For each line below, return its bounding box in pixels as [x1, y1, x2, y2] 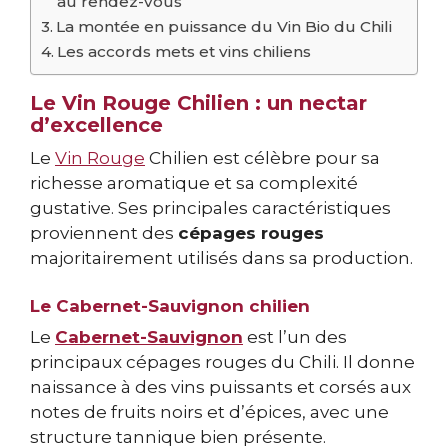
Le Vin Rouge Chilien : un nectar [30, 91, 367, 116]
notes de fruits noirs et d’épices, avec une [30, 401, 389, 422]
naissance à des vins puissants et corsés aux [30, 376, 411, 397]
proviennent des [30, 223, 178, 244]
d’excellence [30, 113, 163, 138]
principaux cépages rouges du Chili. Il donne [30, 351, 415, 372]
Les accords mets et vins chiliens [57, 42, 312, 62]
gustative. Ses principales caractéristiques [30, 198, 391, 219]
